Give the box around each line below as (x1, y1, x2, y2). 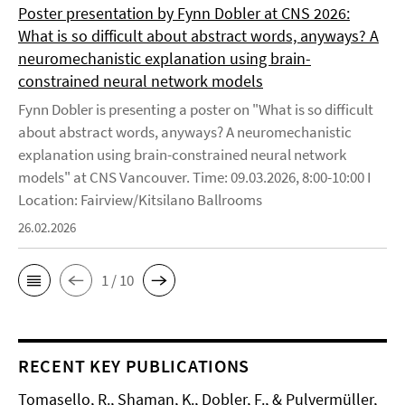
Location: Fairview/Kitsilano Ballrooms (18, 190, 265, 210)
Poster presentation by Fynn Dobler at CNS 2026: (18, 3, 350, 24)
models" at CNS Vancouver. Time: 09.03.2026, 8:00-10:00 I (18, 167, 371, 187)
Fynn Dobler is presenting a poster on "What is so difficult (18, 99, 373, 119)
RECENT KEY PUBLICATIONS (18, 354, 250, 377)
